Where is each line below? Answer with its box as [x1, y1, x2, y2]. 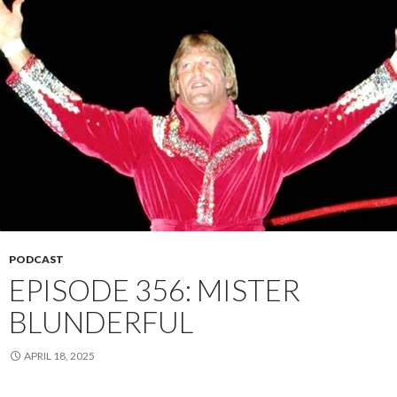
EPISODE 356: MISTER [9, 272, 300, 308]
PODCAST [9, 253, 64, 267]
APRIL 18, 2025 [24, 349, 95, 363]
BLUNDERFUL [9, 304, 193, 340]
